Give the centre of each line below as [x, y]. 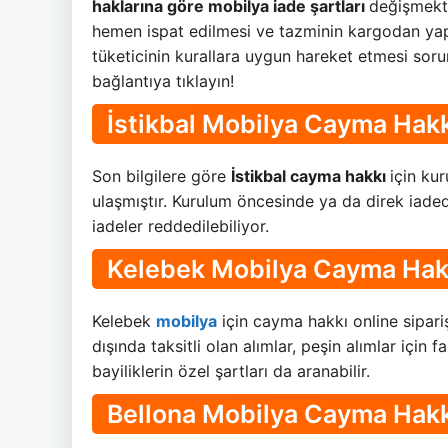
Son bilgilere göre [161, 176]
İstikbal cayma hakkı [310, 176]
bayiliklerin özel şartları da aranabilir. [233, 371]
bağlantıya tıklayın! [163, 81]
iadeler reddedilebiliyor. [180, 226]
